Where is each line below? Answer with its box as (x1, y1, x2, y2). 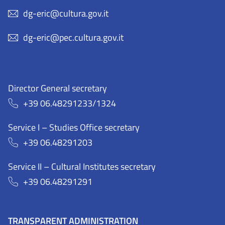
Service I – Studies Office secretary (8, 121, 140, 135)
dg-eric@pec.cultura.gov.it (23, 31, 124, 45)
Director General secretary (8, 81, 107, 95)
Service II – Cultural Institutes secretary (8, 160, 156, 174)
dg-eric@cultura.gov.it (23, 7, 108, 21)
